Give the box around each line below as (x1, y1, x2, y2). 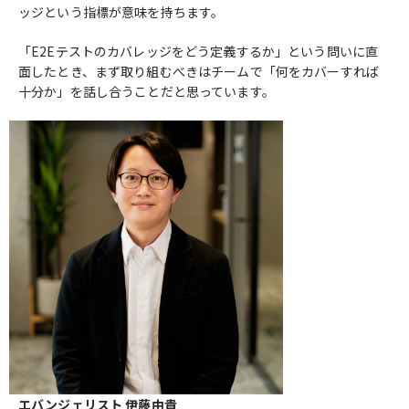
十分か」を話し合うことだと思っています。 (18, 81, 275, 100)
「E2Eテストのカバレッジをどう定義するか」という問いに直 (18, 41, 379, 60)
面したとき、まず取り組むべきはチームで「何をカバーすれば (18, 61, 379, 80)
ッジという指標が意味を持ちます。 (18, 2, 225, 21)
